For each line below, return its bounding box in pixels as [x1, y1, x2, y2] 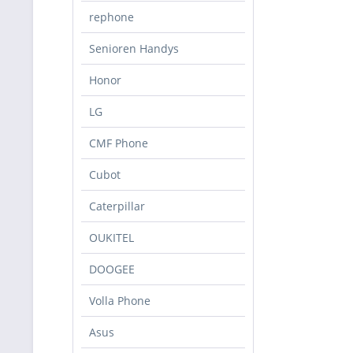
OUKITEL [89, 230, 134, 245]
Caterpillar [89, 199, 145, 214]
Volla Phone [89, 293, 150, 308]
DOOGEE [89, 262, 135, 277]
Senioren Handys [89, 41, 179, 56]
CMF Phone [89, 136, 148, 150]
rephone [89, 9, 134, 24]
